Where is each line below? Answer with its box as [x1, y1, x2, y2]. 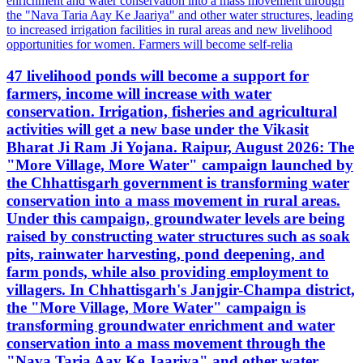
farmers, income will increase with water [6, 85, 271, 103]
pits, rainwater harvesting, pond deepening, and [6, 246, 325, 263]
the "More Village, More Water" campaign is [6, 299, 305, 317]
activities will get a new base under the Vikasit [6, 121, 309, 139]
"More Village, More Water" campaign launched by [6, 156, 353, 174]
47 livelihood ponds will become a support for [6, 67, 309, 85]
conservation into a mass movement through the [6, 335, 325, 352]
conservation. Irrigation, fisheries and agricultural [6, 103, 337, 121]
